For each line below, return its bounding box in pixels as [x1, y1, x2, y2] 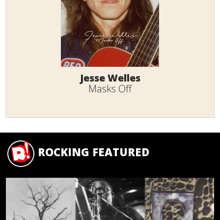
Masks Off [88, 82, 132, 96]
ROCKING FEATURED [38, 144, 149, 159]
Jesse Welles [80, 71, 140, 85]
